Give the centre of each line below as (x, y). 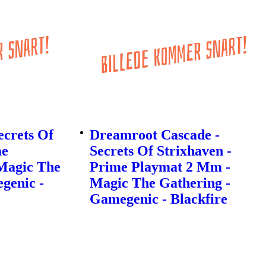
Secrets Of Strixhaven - (160, 151)
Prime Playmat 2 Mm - (160, 167)
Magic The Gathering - (160, 183)
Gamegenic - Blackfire (158, 199)
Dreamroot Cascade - (154, 135)
